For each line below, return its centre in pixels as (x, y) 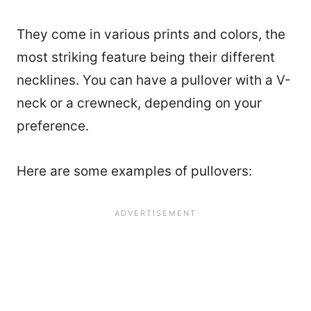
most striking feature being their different (146, 58)
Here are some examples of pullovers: (134, 171)
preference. (53, 126)
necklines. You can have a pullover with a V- (154, 81)
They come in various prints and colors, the (151, 35)
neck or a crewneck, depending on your (139, 103)
